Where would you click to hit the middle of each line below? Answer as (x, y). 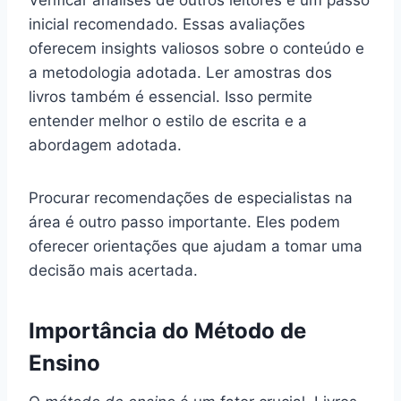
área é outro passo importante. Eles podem (184, 222)
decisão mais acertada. (113, 270)
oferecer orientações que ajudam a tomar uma (196, 246)
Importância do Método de (167, 330)
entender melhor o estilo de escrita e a (168, 120)
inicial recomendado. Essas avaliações (167, 24)
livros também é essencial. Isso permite (171, 96)
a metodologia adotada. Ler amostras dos (180, 72)
